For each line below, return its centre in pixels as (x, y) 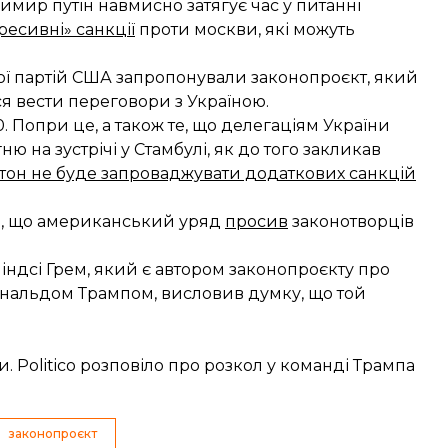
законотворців (351, 221)
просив (256, 221)
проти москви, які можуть (245, 29)
